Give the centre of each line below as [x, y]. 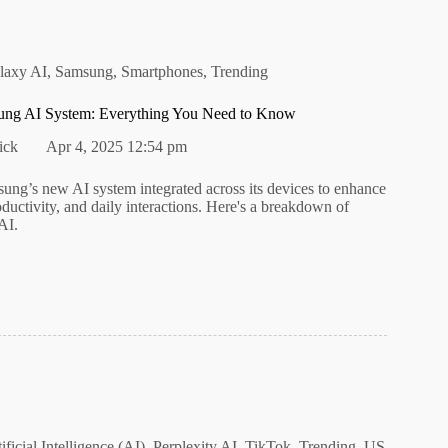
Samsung [84, 71]
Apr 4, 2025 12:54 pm [117, 146]
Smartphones [162, 71]
